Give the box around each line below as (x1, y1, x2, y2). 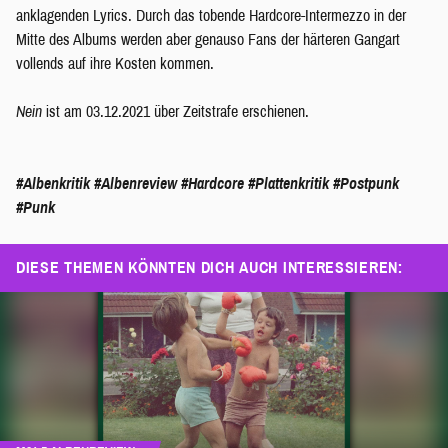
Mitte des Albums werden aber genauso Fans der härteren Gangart (16, 30, 400, 48)
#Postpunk (333, 174, 399, 192)
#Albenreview (94, 174, 177, 192)
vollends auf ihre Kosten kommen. (16, 54, 218, 72)
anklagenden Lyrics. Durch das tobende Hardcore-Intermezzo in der (16, 6, 406, 24)
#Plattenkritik (248, 174, 329, 192)
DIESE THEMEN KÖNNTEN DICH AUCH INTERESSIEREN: (16, 258, 403, 276)
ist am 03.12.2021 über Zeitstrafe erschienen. (42, 102, 309, 120)
